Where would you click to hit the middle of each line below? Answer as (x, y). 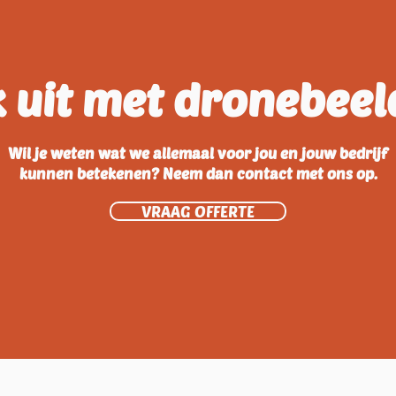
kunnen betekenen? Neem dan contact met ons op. (198, 173)
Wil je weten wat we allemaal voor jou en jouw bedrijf (198, 153)
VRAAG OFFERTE (198, 211)
